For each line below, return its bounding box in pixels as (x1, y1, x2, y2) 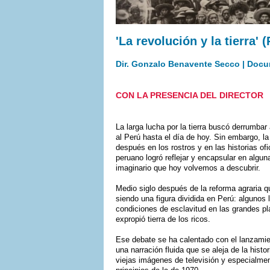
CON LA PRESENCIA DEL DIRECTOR (116, 90, 263, 100)
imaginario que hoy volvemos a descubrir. (116, 163, 260, 172)
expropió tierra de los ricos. (116, 215, 210, 224)
